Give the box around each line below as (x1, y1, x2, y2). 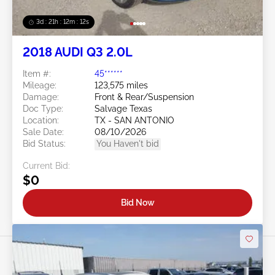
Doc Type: (23, 104, 63, 114)
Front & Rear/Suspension (95, 92, 194, 103)
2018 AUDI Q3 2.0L (23, 45, 133, 60)
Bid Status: (23, 139, 66, 149)
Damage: (23, 92, 59, 103)
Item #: (23, 69, 51, 79)
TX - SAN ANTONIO (95, 115, 174, 126)
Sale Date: (23, 127, 64, 137)
